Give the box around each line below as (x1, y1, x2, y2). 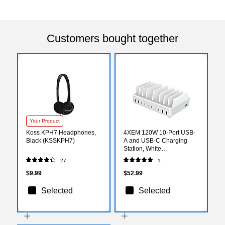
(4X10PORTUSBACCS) (124, 153, 188, 160)
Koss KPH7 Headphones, (26, 129, 96, 136)
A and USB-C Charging (124, 137, 187, 144)
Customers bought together (47, 32, 178, 45)
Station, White (124, 145, 161, 152)
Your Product (30, 118, 60, 124)
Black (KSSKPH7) (26, 137, 75, 144)
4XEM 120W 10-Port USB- (124, 129, 195, 136)
